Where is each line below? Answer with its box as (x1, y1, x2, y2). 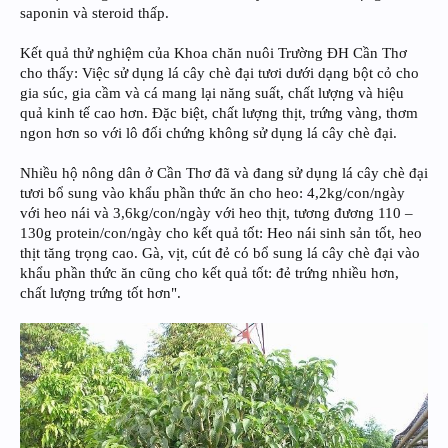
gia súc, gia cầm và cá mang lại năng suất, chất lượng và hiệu (20, 84, 404, 101)
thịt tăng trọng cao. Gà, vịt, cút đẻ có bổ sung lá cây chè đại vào (20, 244, 420, 261)
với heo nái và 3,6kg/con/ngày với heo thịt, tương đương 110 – (20, 204, 413, 221)
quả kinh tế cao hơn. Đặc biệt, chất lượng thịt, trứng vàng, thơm (20, 104, 418, 121)
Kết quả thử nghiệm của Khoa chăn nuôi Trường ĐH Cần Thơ (20, 44, 407, 61)
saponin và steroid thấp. (20, 4, 169, 21)
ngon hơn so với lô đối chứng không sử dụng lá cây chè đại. (20, 124, 397, 141)
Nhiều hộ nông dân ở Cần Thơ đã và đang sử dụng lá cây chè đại (20, 164, 428, 181)
